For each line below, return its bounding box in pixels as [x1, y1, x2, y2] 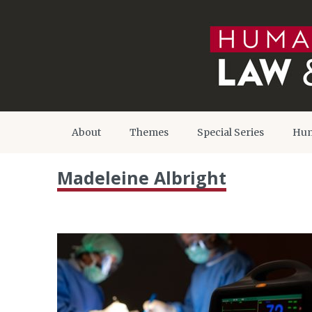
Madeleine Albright [57, 166, 226, 189]
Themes [130, 126, 169, 139]
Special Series [197, 126, 264, 139]
